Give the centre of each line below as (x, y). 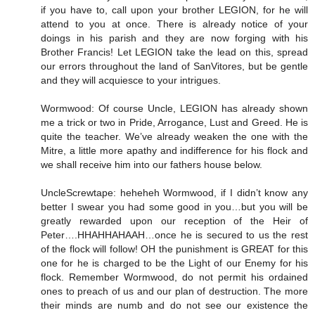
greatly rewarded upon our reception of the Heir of (174, 221)
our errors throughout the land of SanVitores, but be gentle (174, 66)
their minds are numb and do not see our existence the (174, 306)
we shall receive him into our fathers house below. (152, 165)
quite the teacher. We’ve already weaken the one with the (174, 137)
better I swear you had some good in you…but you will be (174, 207)
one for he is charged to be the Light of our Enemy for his (174, 263)
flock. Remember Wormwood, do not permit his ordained (174, 277)
